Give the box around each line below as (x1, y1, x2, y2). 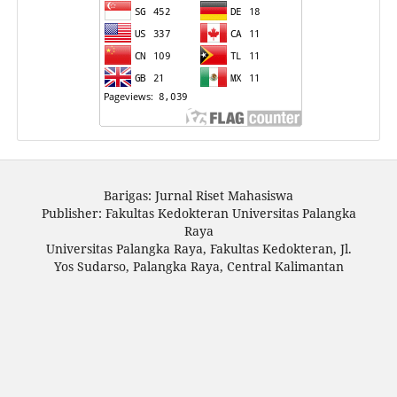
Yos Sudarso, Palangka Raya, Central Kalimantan (53, 258, 344, 276)
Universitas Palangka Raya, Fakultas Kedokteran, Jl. (45, 240, 352, 258)
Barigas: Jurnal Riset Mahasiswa (104, 187, 293, 205)
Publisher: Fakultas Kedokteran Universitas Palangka (41, 205, 356, 222)
